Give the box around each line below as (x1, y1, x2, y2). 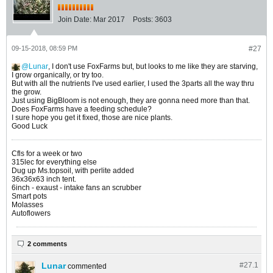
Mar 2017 (93, 15, 125, 24)
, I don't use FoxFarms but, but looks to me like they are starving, (48, 62, 258, 71)
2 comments (27, 240, 67, 248)
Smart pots (12, 192, 47, 201)
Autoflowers (12, 209, 51, 218)
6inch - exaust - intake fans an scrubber (12, 183, 141, 193)
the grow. (12, 88, 41, 97)
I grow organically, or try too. (12, 71, 104, 80)
